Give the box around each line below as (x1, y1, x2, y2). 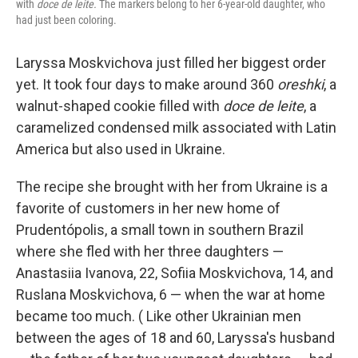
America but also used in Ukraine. (16, 141, 225, 158)
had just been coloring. (16, 14, 117, 27)
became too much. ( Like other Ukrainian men (16, 308, 301, 325)
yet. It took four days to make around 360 (16, 76, 277, 93)
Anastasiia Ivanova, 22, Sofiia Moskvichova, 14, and (16, 265, 333, 282)
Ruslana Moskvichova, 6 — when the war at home (16, 286, 325, 304)
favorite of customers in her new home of (16, 200, 280, 217)
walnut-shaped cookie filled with (16, 97, 223, 115)
